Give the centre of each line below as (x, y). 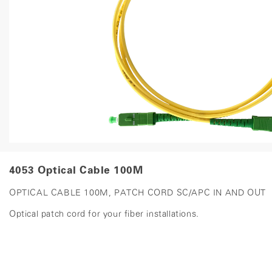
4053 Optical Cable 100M (76, 171)
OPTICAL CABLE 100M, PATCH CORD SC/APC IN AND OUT (138, 194)
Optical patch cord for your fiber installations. (104, 215)
